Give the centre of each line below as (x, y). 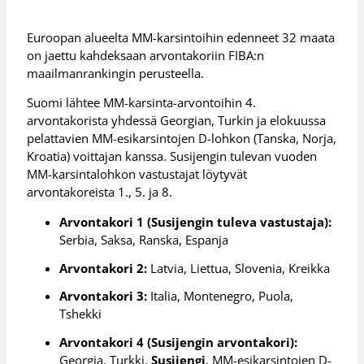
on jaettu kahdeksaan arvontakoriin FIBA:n (146, 55)
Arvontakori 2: (104, 268)
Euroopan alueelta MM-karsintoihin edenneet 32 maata (181, 37)
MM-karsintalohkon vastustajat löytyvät (137, 174)
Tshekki (81, 314)
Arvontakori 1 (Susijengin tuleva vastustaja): (196, 221)
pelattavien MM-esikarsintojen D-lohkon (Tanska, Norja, (182, 139)
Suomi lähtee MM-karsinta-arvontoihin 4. (142, 103)
